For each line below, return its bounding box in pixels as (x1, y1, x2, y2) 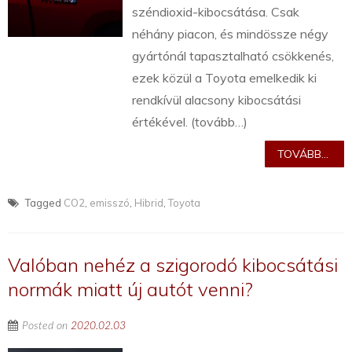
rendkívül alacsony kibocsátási (132, 92, 302, 108)
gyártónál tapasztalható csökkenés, (132, 48, 335, 64)
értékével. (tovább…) (132, 114, 248, 130)
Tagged (23, 196, 64, 210)
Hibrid (134, 196, 163, 210)
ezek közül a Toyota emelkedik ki (132, 70, 317, 86)
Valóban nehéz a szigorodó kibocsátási (8, 253, 338, 277)
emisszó (90, 196, 130, 210)
